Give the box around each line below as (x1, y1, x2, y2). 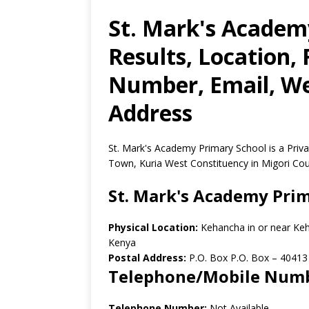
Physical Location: (108, 221, 201, 234)
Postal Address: (108, 251, 186, 264)
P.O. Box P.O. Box (186, 251, 269, 264)
